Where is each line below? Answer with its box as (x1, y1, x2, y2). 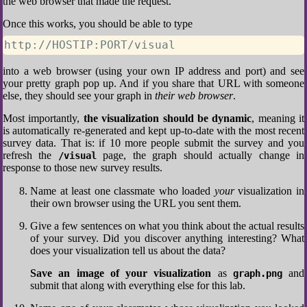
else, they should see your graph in (3, 90, 155, 101)
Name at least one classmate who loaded (30, 185, 214, 197)
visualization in (234, 185, 305, 197)
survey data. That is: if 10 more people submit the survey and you (3, 137, 304, 149)
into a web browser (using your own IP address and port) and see (3, 65, 304, 77)
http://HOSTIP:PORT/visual (4, 38, 175, 51)
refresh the (3, 149, 58, 161)
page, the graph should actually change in (96, 149, 305, 161)
